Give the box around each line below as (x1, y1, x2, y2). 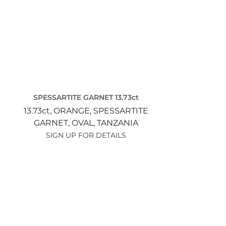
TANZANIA (96, 118, 138, 128)
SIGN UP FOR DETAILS (45, 130, 126, 140)
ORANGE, (53, 105, 93, 116)
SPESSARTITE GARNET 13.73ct (33, 92, 139, 102)
